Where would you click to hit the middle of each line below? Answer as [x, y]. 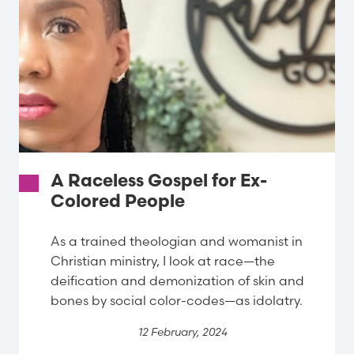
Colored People [118, 203]
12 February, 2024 [183, 331]
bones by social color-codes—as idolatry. [177, 300]
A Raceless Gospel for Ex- [159, 183]
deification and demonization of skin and [177, 280]
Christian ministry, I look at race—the [163, 260]
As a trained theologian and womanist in [177, 241]
